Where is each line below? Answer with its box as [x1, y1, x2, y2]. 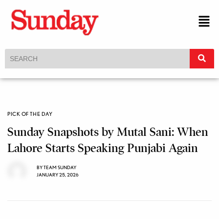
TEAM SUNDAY [44, 164, 76, 171]
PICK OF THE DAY [7, 110, 53, 117]
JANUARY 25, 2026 [37, 172, 79, 178]
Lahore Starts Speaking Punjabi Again [7, 140, 198, 155]
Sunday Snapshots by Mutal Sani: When [7, 124, 208, 139]
